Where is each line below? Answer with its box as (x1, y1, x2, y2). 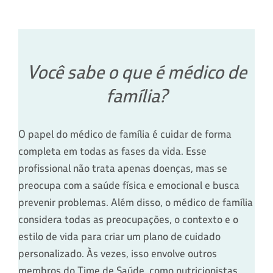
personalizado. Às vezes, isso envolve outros (18, 246, 217, 260)
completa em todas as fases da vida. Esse (18, 144, 207, 158)
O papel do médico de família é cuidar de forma (18, 127, 232, 141)
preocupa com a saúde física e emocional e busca (18, 178, 239, 192)
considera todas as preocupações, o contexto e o (18, 212, 238, 226)
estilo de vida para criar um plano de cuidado (18, 229, 221, 243)
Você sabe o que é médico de (26, 60, 247, 83)
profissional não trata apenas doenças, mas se (18, 161, 227, 175)
